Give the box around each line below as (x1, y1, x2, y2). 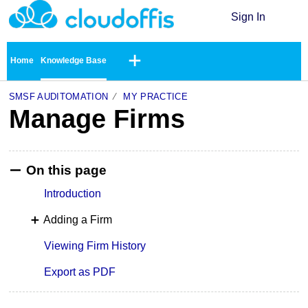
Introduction (44, 188, 102, 200)
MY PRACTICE (123, 91, 188, 102)
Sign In (231, 10, 266, 23)
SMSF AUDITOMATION (8, 91, 109, 102)
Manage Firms (8, 103, 185, 133)
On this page (25, 162, 107, 177)
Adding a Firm (43, 213, 112, 225)
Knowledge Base (41, 55, 107, 65)
